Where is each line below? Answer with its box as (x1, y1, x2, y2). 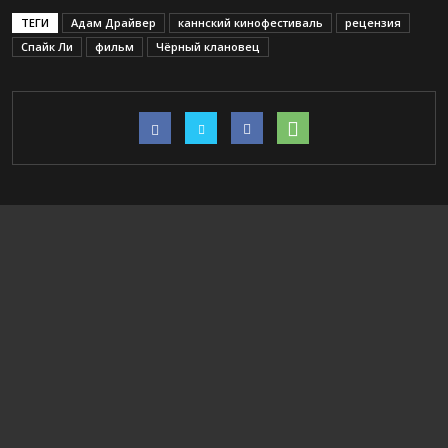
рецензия (345, 15, 401, 30)
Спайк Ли (21, 39, 73, 54)
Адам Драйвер (71, 15, 156, 30)
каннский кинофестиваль (178, 15, 323, 30)
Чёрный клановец (156, 39, 260, 54)
